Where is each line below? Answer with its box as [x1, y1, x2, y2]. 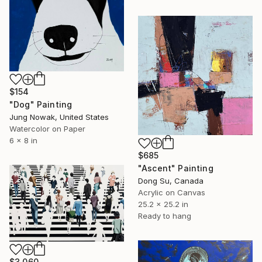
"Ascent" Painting [138, 163, 213, 174]
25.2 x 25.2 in [138, 199, 188, 209]
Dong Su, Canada [138, 176, 204, 186]
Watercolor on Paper [9, 123, 85, 133]
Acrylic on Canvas [138, 188, 205, 198]
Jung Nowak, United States [9, 112, 109, 122]
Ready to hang [138, 211, 191, 221]
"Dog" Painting [9, 99, 73, 109]
